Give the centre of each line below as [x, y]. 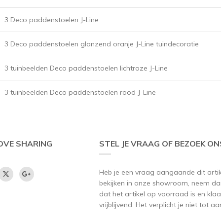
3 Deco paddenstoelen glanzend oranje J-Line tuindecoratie [102, 44]
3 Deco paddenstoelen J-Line [52, 19]
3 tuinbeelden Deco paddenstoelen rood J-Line [80, 92]
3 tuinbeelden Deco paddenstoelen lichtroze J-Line [86, 68]
